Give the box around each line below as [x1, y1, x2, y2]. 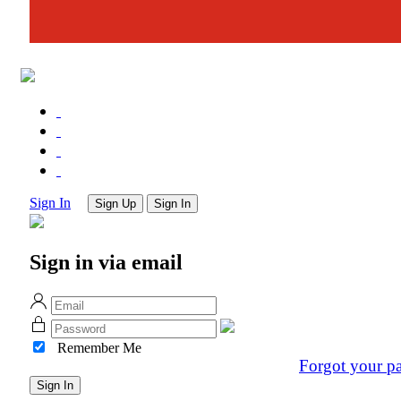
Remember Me [57, 340, 141, 356]
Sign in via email [30, 250, 183, 274]
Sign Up [95, 196, 136, 210]
